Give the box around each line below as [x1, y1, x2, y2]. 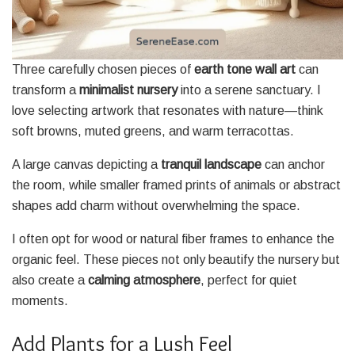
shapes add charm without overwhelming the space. [12, 198, 300, 212]
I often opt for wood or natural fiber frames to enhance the [12, 231, 334, 246]
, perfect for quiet [200, 273, 297, 287]
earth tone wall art [194, 62, 296, 76]
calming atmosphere [88, 273, 200, 287]
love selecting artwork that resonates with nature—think [12, 103, 323, 117]
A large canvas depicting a [12, 157, 161, 171]
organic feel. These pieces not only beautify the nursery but [12, 252, 340, 266]
